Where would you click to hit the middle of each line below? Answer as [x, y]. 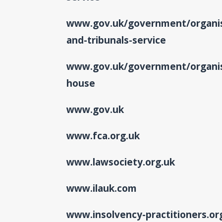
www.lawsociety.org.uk [121, 162]
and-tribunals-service [116, 40]
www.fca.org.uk [103, 136]
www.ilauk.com [102, 188]
